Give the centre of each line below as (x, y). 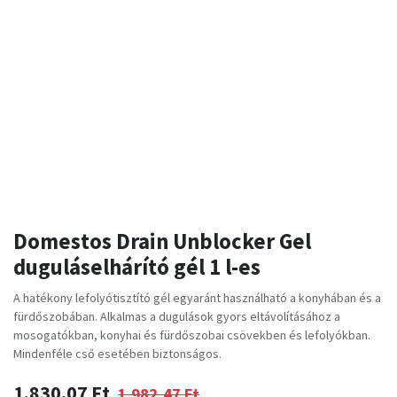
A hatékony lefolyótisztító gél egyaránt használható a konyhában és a (197, 297)
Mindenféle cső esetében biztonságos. (117, 353)
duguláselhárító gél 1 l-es (137, 267)
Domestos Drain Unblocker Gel (162, 241)
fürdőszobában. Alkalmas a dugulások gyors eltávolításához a (177, 316)
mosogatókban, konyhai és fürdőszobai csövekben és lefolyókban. (192, 335)
